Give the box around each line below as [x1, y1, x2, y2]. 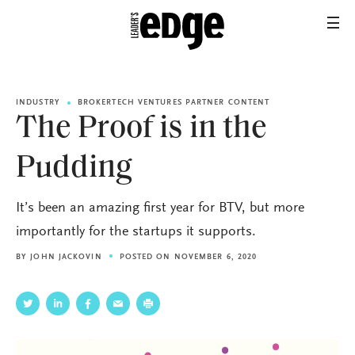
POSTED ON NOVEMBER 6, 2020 [119, 254, 258, 261]
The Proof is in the [16, 113, 267, 145]
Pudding [16, 153, 132, 185]
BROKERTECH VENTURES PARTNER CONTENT [77, 99, 270, 107]
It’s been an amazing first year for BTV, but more [16, 201, 304, 216]
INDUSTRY [16, 99, 60, 107]
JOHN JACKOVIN [30, 254, 102, 261]
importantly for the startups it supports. [16, 225, 256, 239]
